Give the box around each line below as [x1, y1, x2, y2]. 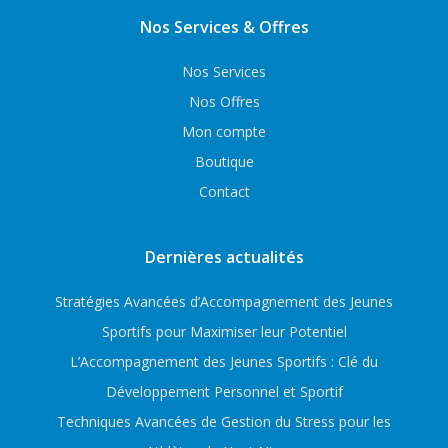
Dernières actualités [144, 246, 304, 269]
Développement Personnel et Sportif [105, 382, 343, 402]
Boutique [194, 152, 254, 172]
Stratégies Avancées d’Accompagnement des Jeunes [55, 292, 393, 312]
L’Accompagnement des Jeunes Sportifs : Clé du [70, 352, 378, 372]
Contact [198, 182, 250, 202]
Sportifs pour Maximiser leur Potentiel [101, 322, 347, 342]
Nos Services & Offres [139, 16, 309, 39]
